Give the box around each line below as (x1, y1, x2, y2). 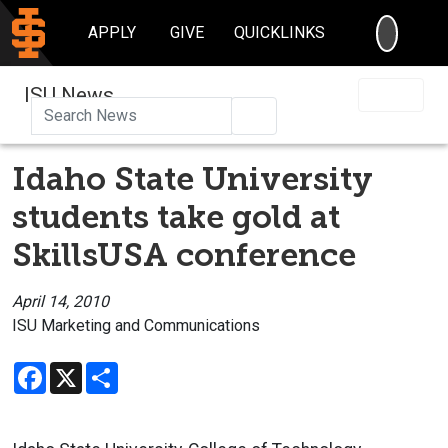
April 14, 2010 (12, 291, 109, 311)
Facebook (46, 359, 115, 379)
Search (263, 104, 311, 124)
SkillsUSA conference (12, 235, 356, 274)
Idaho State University (12, 159, 373, 198)
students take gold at (12, 197, 340, 236)
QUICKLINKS (234, 23, 326, 42)
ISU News (24, 82, 114, 107)
